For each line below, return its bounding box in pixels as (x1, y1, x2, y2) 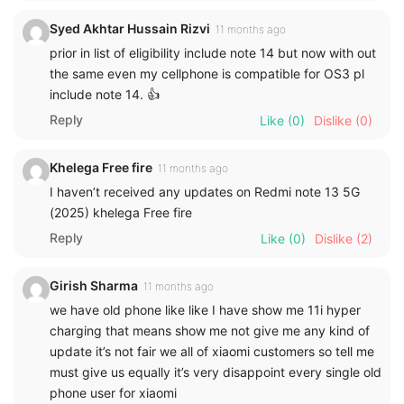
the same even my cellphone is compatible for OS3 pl (50, 65, 364, 81)
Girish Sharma (50, 277, 138, 293)
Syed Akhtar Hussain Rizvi (50, 20, 210, 36)
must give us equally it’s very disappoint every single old (50, 363, 381, 380)
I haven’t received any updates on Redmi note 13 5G (50, 183, 360, 199)
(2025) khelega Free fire (50, 204, 192, 220)
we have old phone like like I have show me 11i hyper (50, 301, 361, 317)
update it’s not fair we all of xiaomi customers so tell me (50, 343, 374, 359)
